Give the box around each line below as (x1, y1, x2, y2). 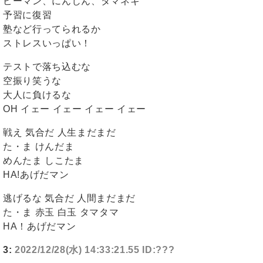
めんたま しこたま (3, 156, 84, 166)
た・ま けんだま (3, 141, 75, 152)
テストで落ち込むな (3, 62, 91, 72)
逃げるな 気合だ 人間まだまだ (3, 193, 136, 204)
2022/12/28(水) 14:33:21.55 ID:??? (15, 245, 175, 255)
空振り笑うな (3, 76, 62, 86)
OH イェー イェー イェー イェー (3, 104, 146, 114)
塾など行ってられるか (3, 24, 101, 35)
